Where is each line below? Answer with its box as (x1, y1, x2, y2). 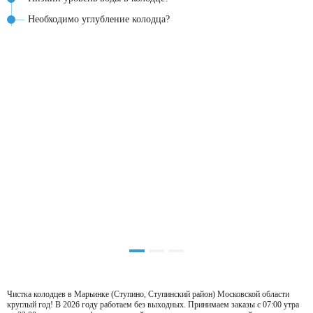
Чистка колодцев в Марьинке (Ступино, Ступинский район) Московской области (7, 289, 289, 299)
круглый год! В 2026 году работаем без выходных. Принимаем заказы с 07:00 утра (7, 299, 299, 310)
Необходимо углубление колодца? (28, 14, 170, 24)
